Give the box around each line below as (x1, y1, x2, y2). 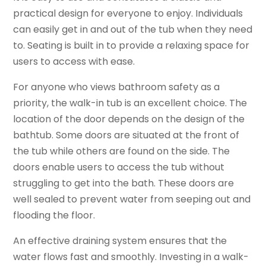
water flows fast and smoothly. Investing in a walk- (13, 250, 249, 264)
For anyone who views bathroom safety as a (13, 80, 220, 94)
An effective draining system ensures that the (13, 234, 227, 248)
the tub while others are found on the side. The (13, 144, 230, 159)
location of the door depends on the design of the (13, 112, 245, 126)
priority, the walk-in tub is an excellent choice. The (13, 96, 248, 110)
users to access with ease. (13, 55, 135, 69)
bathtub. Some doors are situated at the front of (13, 128, 240, 142)
